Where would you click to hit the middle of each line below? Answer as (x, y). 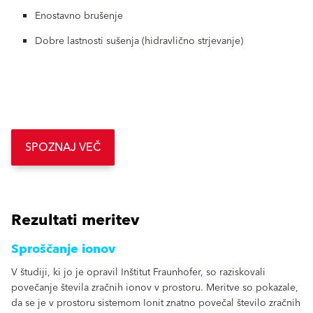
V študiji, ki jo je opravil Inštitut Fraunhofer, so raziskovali (138, 272)
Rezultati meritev (75, 220)
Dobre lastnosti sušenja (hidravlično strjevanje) (139, 41)
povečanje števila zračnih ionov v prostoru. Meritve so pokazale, (155, 287)
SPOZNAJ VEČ (63, 147)
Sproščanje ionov (63, 249)
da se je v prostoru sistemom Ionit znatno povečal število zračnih (156, 303)
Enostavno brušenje (79, 16)
